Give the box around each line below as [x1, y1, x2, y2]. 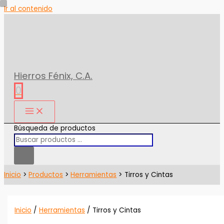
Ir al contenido [4, 4, 52, 13]
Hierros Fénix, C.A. [14, 69, 92, 82]
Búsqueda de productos [14, 123, 95, 133]
